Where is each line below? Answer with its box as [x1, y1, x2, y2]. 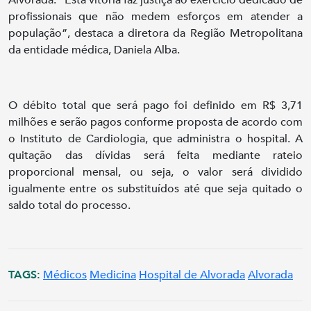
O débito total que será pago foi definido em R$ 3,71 [8, 97, 303, 113]
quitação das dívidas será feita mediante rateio [8, 147, 303, 163]
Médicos [43, 267, 87, 283]
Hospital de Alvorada [139, 267, 245, 283]
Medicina [90, 267, 136, 283]
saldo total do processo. [8, 197, 131, 213]
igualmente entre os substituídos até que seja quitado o [8, 180, 303, 196]
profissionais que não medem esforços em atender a [8, 8, 303, 24]
